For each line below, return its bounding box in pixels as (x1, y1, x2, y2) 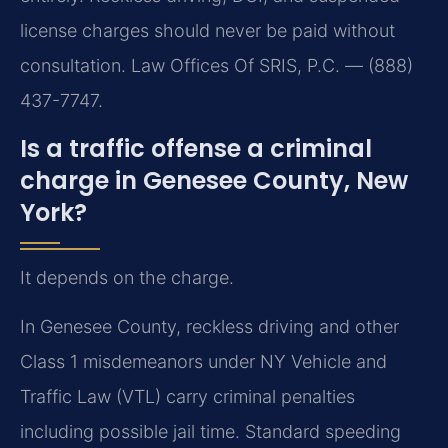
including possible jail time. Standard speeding (20, 421, 401, 443)
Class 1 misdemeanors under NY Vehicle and (20, 351, 387, 373)
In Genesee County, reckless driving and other (20, 316, 399, 338)
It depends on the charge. (20, 266, 234, 288)
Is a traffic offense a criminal (20, 131, 372, 165)
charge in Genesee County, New (20, 163, 408, 197)
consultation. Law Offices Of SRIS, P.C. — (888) (20, 55, 413, 77)
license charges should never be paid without (20, 20, 395, 42)
